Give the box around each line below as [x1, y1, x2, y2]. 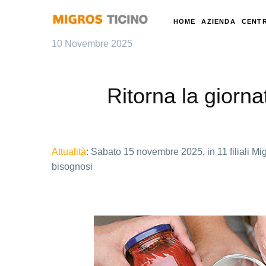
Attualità [52, 146, 86, 157]
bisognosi [52, 161, 93, 172]
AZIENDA [201, 18, 236, 25]
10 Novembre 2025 [52, 39, 132, 49]
